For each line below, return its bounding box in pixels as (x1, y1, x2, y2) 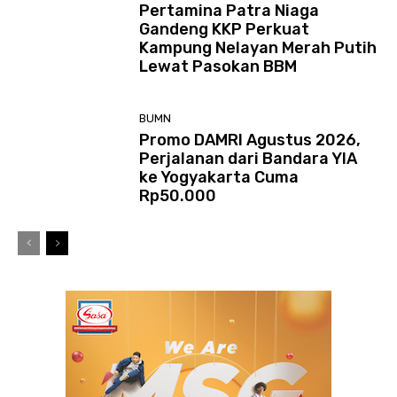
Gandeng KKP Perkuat (139, 19, 310, 39)
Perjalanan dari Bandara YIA (139, 149, 358, 169)
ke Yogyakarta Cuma (139, 167, 300, 188)
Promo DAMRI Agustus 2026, (139, 130, 362, 151)
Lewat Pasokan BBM (139, 56, 298, 76)
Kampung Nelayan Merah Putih (139, 37, 378, 58)
